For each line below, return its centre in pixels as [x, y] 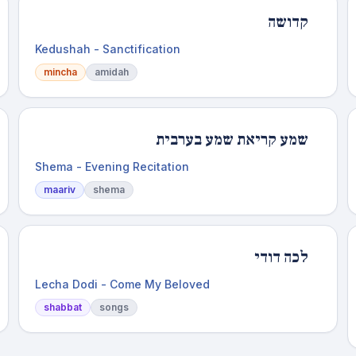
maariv [59, 190]
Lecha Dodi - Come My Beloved [122, 284]
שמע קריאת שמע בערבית [232, 140]
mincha [60, 72]
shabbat [62, 307]
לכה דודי [282, 257]
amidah [111, 72]
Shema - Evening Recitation [112, 166]
